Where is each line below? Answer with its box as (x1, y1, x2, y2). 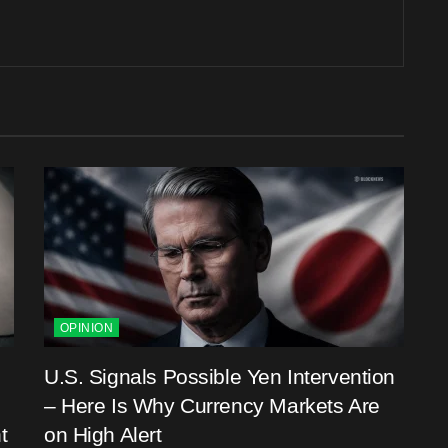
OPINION (60, 320, 114, 335)
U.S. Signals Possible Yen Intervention (44, 364, 396, 388)
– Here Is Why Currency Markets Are (44, 393, 380, 417)
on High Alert (44, 422, 162, 446)
